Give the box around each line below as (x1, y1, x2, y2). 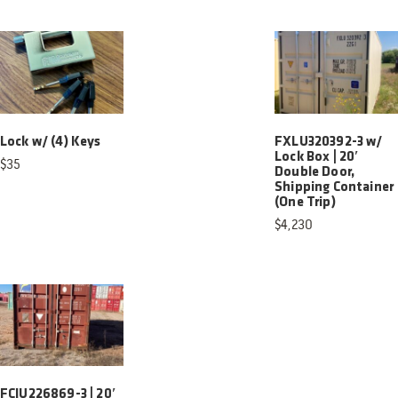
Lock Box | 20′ (275, 149, 360, 164)
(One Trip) (275, 195, 336, 210)
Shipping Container (275, 179, 394, 195)
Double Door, (275, 164, 355, 179)
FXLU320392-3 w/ (275, 134, 383, 149)
